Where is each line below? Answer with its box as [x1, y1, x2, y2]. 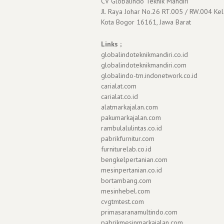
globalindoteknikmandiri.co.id [101, 49, 188, 59]
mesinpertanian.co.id [101, 165, 162, 174]
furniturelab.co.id [101, 144, 151, 153]
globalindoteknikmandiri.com [101, 60, 186, 69]
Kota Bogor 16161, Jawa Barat [101, 17, 191, 26]
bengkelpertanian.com [101, 154, 167, 164]
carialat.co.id [101, 91, 138, 101]
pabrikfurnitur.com [101, 133, 154, 143]
